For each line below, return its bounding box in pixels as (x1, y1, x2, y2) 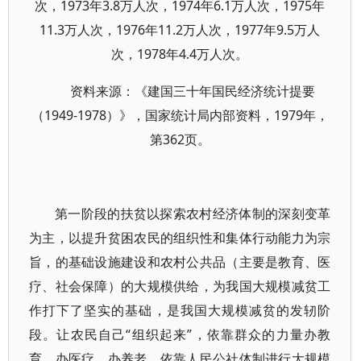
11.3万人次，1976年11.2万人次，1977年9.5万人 (39, 21, 321, 39)
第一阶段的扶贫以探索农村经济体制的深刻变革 (55, 205, 331, 222)
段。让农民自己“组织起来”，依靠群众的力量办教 (29, 326, 331, 343)
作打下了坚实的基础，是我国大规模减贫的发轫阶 (29, 301, 331, 319)
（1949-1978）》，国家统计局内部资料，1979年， (31, 106, 329, 124)
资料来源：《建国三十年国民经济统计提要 (70, 82, 316, 100)
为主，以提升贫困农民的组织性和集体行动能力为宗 (29, 229, 331, 247)
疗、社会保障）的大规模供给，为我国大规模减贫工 (29, 277, 331, 295)
